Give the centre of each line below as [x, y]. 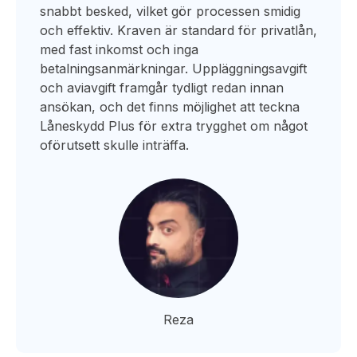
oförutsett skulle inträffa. [114, 145]
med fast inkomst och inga [119, 49]
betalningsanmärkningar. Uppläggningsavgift [173, 69]
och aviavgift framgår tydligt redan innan [162, 88]
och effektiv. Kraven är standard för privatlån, [178, 30]
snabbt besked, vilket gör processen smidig [170, 11]
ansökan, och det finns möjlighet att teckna [170, 107]
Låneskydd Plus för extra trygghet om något [174, 126]
